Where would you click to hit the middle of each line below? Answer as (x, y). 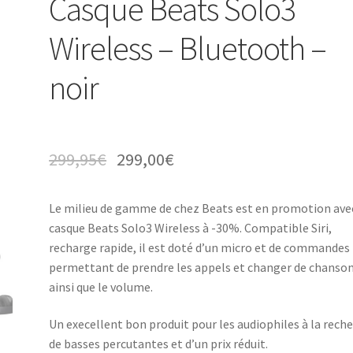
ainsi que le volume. (101, 286)
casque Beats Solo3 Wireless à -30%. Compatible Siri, (191, 227)
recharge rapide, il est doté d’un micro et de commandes (200, 247)
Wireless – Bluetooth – (188, 48)
